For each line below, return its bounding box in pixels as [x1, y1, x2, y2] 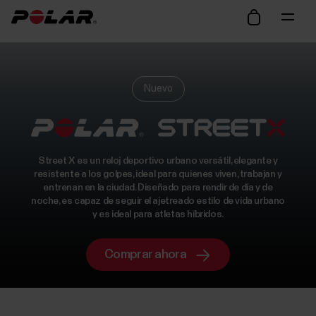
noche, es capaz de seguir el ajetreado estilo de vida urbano [30, 195, 285, 206]
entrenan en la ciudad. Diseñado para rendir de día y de [43, 182, 273, 193]
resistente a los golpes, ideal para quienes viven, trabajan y [34, 169, 282, 179]
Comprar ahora [104, 248, 186, 261]
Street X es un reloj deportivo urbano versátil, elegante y [38, 155, 278, 166]
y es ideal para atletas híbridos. [92, 209, 224, 219]
